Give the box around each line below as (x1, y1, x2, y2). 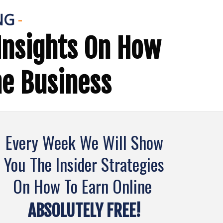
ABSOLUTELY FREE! (27, 200, 141, 221)
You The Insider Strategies (4, 151, 165, 177)
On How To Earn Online (12, 173, 156, 199)
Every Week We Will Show (5, 129, 163, 155)
